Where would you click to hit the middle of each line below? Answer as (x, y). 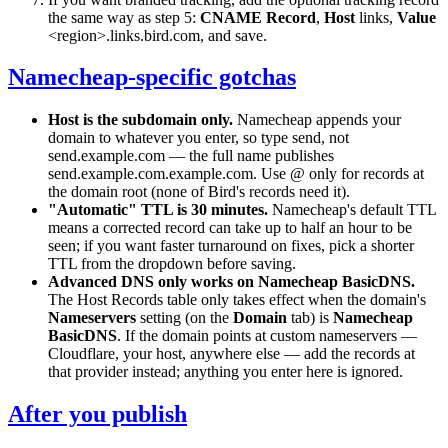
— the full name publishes (249, 156)
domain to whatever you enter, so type (170, 138)
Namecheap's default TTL (352, 210)
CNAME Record (258, 17)
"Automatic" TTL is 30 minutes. (158, 210)
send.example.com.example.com (150, 174)
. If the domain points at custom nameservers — (267, 336)
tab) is (310, 318)
